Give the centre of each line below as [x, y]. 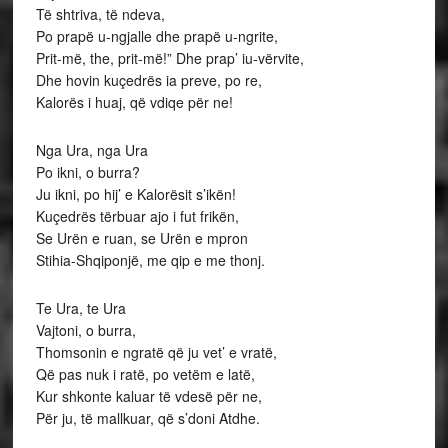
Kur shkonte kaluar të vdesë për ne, [148, 395]
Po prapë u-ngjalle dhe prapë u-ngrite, [156, 35]
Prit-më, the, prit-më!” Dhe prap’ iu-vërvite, [169, 57]
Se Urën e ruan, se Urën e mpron [141, 237]
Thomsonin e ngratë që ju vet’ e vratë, [156, 351]
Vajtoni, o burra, [85, 329]
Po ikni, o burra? [87, 171]
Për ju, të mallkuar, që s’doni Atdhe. [147, 417]
